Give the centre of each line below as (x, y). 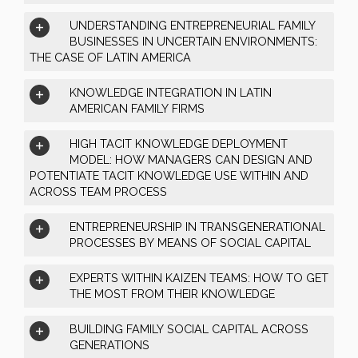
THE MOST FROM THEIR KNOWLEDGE (172, 293)
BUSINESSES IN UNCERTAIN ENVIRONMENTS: (193, 41)
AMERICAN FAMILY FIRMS (137, 108)
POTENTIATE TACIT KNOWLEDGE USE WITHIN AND (169, 175)
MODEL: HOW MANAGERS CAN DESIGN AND (191, 159)
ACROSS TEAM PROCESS (98, 191)
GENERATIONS (109, 344)
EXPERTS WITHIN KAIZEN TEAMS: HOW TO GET (199, 277)
